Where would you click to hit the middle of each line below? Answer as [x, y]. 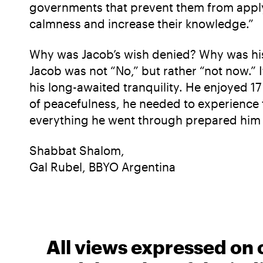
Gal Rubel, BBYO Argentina [102, 167]
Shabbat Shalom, [77, 150]
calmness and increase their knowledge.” [141, 23]
